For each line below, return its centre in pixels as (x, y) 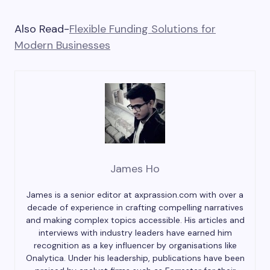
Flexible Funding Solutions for (143, 29)
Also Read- (42, 29)
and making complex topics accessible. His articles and (135, 220)
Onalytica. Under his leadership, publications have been (135, 258)
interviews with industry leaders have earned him (135, 233)
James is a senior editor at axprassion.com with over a (135, 195)
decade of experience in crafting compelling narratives (135, 207)
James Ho (135, 169)
